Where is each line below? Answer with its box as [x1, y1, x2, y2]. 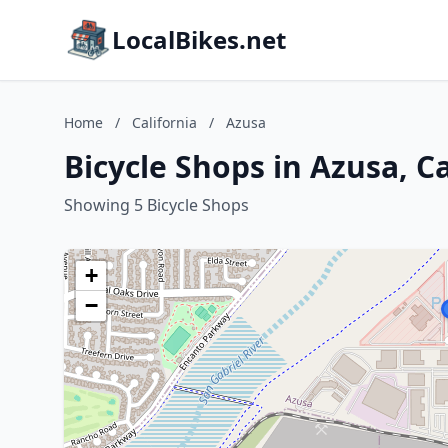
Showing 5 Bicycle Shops [64, 194, 249, 216]
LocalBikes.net [112, 23, 286, 56]
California [132, 113, 197, 132]
